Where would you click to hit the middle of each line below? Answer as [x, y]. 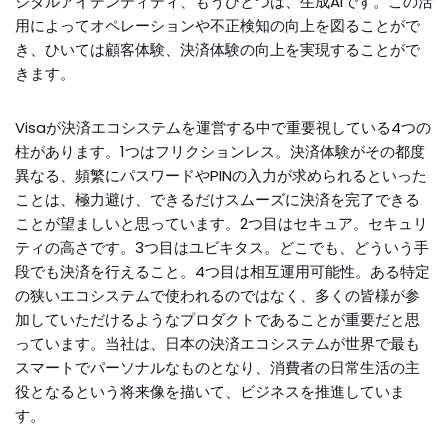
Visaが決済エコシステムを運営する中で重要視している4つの [223, 127]
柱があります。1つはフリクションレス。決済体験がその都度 [220, 151]
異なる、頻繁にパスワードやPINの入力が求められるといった [221, 175]
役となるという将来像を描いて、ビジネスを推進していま [210, 391]
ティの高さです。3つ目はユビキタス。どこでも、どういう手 [222, 247]
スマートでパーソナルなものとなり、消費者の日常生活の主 [217, 367]
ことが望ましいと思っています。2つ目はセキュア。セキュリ [221, 223]
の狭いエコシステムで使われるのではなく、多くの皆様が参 [217, 295]
